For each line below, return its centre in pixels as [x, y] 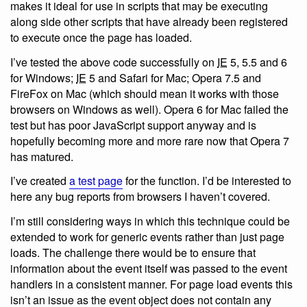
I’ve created [40, 181]
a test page [96, 181]
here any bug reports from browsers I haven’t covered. [140, 197]
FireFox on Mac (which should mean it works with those [145, 93]
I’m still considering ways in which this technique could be [150, 221]
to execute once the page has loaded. [101, 37]
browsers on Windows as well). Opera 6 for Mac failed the [149, 109]
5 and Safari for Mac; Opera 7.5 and [174, 77]
